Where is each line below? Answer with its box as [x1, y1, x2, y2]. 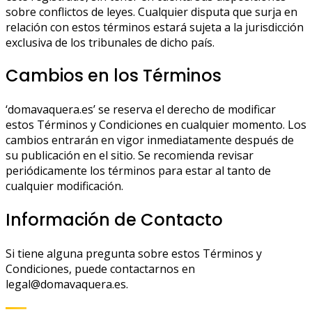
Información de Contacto [6, 208, 223, 232]
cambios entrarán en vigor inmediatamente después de [6, 132, 294, 148]
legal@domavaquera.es [6, 276, 126, 292]
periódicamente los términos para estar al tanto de [6, 163, 271, 179]
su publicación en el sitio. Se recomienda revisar [6, 148, 253, 164]
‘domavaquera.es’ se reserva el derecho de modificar [6, 102, 276, 118]
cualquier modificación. [6, 178, 123, 194]
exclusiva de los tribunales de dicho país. [6, 34, 214, 50]
